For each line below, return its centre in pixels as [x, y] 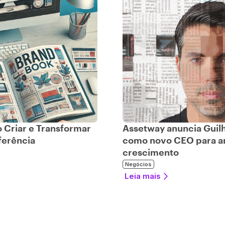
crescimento [151, 153]
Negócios [138, 164]
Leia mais [143, 176]
